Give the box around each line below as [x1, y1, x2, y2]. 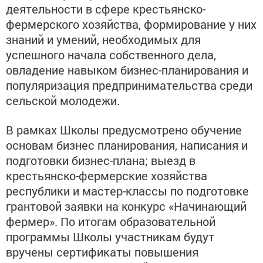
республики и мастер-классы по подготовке [6, 183, 249, 199]
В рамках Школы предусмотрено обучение [6, 122, 242, 138]
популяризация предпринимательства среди [6, 77, 252, 93]
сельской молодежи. [6, 93, 120, 109]
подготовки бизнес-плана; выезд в [6, 153, 195, 168]
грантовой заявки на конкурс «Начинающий [6, 198, 247, 214]
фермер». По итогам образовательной [6, 214, 215, 230]
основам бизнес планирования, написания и [6, 137, 248, 153]
